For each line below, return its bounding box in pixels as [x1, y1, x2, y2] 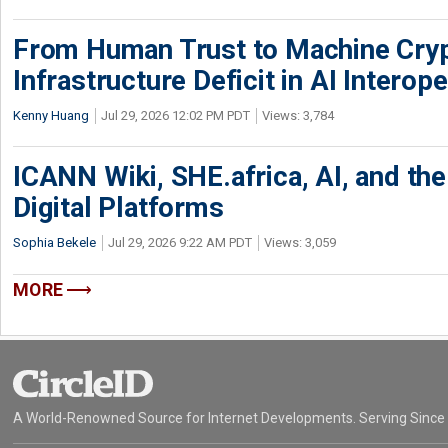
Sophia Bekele [13, 235, 96, 250]
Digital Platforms [13, 191, 224, 224]
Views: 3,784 [262, 108, 334, 123]
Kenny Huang [13, 108, 89, 123]
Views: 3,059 [264, 235, 336, 250]
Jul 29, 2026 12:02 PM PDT [101, 108, 250, 123]
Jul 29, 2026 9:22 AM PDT [108, 235, 252, 250]
